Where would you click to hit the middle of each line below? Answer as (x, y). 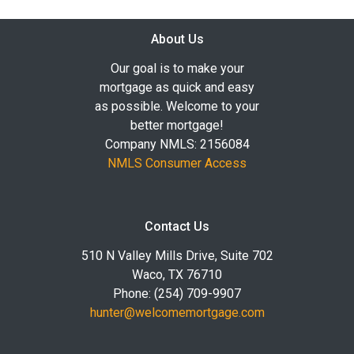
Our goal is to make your (177, 68)
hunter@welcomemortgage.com (177, 312)
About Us (177, 39)
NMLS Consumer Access (177, 163)
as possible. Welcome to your (177, 106)
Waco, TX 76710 (177, 274)
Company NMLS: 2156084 (177, 144)
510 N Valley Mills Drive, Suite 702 (177, 255)
